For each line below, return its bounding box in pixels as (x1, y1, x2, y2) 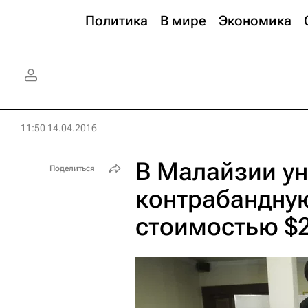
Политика (85, 12, 148, 29)
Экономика (219, 12, 291, 29)
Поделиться (49, 164, 95, 173)
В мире (160, 12, 206, 29)
